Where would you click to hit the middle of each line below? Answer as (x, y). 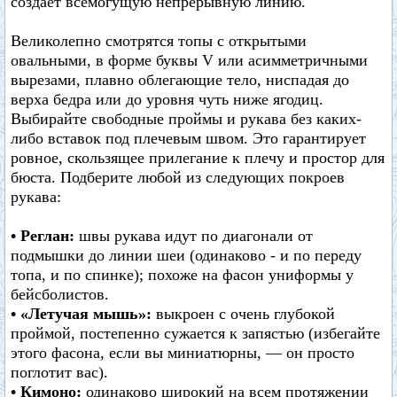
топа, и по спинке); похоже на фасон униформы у (182, 275)
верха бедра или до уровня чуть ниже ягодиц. (167, 99)
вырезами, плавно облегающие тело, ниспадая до (180, 80)
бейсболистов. (60, 294)
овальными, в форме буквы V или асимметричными (189, 60)
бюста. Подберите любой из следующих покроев (178, 177)
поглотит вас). (59, 372)
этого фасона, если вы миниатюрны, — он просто (183, 353)
